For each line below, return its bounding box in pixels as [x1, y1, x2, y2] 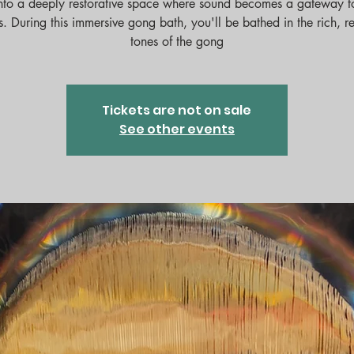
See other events [119, 119, 235, 138]
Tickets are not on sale [102, 100, 252, 119]
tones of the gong [130, 32, 224, 50]
